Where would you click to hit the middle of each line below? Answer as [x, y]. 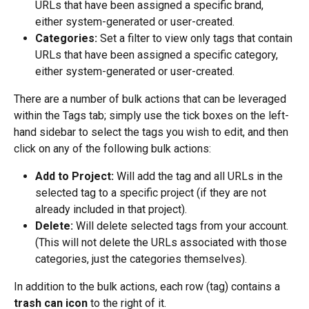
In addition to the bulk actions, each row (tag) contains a [148, 287]
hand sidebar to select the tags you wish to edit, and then [152, 132]
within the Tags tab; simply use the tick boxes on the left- [151, 116]
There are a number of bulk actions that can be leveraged [151, 99]
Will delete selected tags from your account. [182, 226]
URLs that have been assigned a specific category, [158, 55]
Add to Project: [74, 177]
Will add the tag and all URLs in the [200, 177]
